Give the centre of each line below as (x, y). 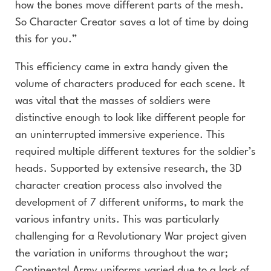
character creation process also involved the (119, 186)
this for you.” (46, 40)
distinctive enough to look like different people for (130, 118)
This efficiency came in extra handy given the (122, 67)
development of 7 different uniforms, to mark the (129, 203)
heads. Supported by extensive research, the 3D (129, 169)
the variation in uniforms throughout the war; (122, 254)
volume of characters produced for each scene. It (130, 84)
